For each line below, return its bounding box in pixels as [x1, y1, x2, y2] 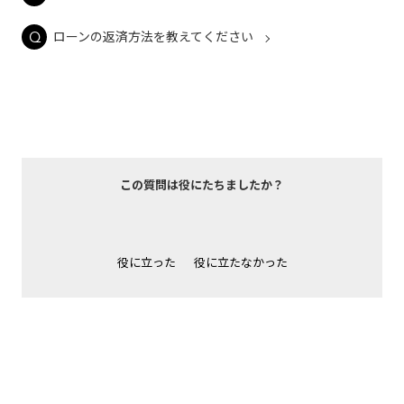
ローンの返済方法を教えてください [53, 27, 253, 45]
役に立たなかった [193, 253, 288, 271]
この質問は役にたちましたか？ [120, 176, 284, 193]
